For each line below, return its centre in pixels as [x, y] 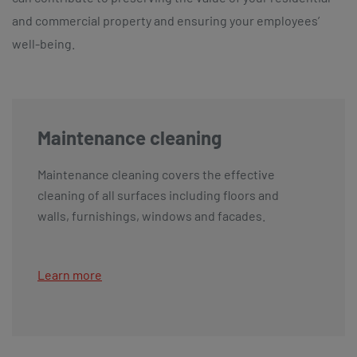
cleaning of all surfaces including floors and [158, 194]
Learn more [70, 274]
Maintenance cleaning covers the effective [156, 174]
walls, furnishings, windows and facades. [151, 215]
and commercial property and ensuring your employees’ [166, 20]
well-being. [43, 43]
